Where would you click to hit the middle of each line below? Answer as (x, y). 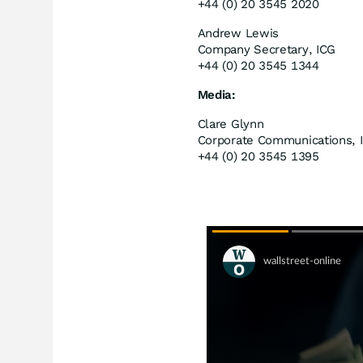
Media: (216, 94)
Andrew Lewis (238, 33)
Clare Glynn (231, 124)
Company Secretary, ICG (267, 49)
